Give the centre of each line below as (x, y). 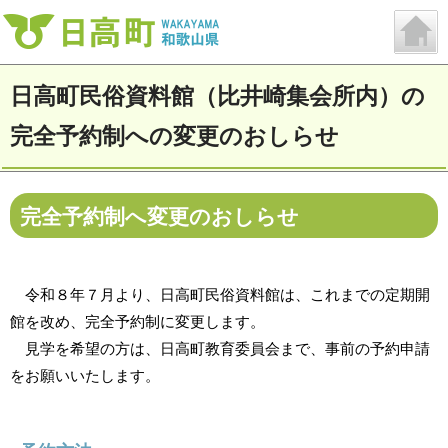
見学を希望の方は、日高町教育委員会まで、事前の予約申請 (220, 349)
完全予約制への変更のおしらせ (174, 136)
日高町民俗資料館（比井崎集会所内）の (217, 96)
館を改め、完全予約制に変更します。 (137, 322)
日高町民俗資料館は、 (235, 295)
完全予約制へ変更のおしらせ (159, 216)
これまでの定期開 (370, 295)
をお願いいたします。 (85, 376)
